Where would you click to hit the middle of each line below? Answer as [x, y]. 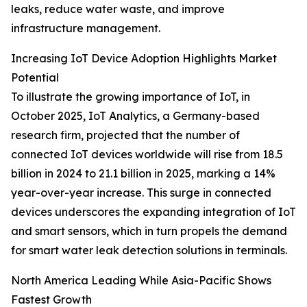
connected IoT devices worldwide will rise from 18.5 [147, 155]
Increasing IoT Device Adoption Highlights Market [144, 59]
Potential [35, 78]
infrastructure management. [86, 28]
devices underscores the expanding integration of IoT [153, 212]
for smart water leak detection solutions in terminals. [149, 250]
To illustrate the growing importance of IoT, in [131, 97]
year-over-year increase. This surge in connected [141, 193]
